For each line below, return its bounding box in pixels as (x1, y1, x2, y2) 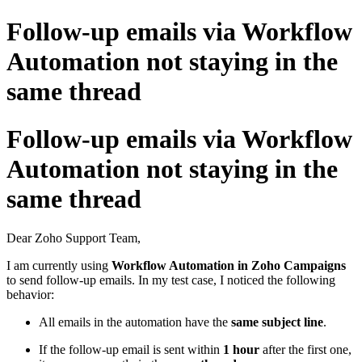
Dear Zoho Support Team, (6, 231, 141, 246)
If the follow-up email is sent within (39, 343, 223, 357)
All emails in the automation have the (39, 315, 231, 330)
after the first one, (259, 343, 351, 357)
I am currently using (6, 259, 112, 273)
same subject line (231, 315, 323, 330)
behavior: (6, 288, 54, 302)
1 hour (223, 343, 259, 357)
